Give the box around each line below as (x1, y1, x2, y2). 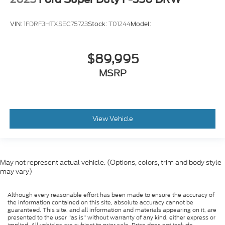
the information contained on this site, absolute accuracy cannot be (8, 198, 193, 206)
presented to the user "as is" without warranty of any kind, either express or (8, 213, 215, 221)
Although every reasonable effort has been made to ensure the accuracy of (8, 190, 214, 199)
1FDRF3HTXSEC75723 (24, 20, 88, 29)
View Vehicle (92, 114, 133, 124)
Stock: (88, 20, 108, 29)
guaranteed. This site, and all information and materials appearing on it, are (8, 205, 216, 214)
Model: (131, 20, 151, 29)
